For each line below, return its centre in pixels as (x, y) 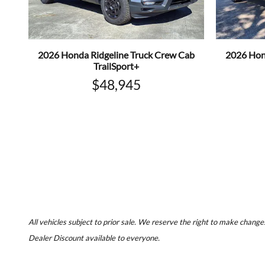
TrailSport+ (116, 66)
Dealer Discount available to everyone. (94, 238)
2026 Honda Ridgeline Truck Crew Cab (116, 55)
